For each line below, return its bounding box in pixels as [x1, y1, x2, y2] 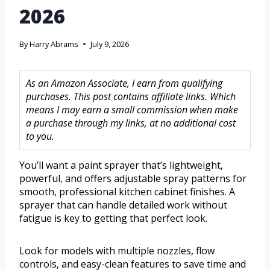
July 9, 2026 [90, 39, 130, 50]
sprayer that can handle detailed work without [19, 198, 227, 212]
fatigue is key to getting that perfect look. [19, 212, 207, 225]
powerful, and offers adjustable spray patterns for [19, 172, 246, 186]
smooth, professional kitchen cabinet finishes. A [19, 185, 235, 199]
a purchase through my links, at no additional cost [26, 116, 236, 130]
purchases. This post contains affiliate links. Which [26, 90, 236, 104]
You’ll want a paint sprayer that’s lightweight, [19, 159, 223, 172]
